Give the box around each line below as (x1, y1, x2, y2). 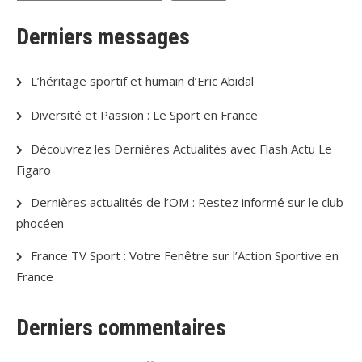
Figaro (16, 162, 51, 178)
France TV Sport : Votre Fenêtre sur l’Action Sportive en (31, 247, 339, 263)
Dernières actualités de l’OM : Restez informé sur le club (31, 194, 343, 210)
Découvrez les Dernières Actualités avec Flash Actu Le (31, 141, 332, 157)
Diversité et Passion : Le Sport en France (31, 107, 258, 123)
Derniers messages (16, 23, 190, 50)
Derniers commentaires (16, 314, 226, 341)
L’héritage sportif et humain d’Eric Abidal (31, 73, 254, 89)
